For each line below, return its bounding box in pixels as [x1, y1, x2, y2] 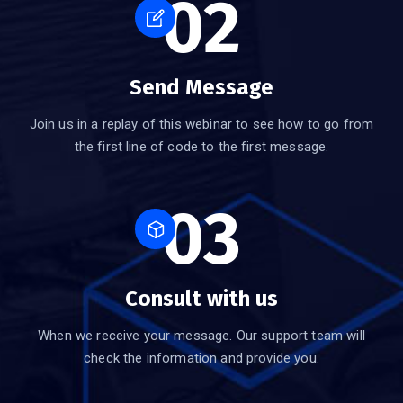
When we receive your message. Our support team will [38, 327, 365, 345]
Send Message [130, 75, 273, 101]
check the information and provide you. [84, 350, 319, 367]
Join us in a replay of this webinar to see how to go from [29, 116, 374, 133]
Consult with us [125, 286, 278, 312]
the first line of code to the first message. [74, 139, 329, 156]
